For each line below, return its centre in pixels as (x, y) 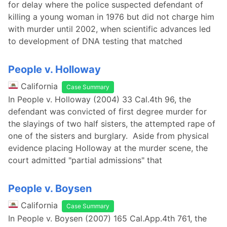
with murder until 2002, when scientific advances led (109, 29)
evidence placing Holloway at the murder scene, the (108, 148)
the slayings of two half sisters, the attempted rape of (112, 124)
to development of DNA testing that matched (95, 41)
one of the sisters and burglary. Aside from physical (108, 136)
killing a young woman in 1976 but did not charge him (111, 17)
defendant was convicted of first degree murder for (107, 111)
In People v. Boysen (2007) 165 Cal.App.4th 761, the (107, 218)
